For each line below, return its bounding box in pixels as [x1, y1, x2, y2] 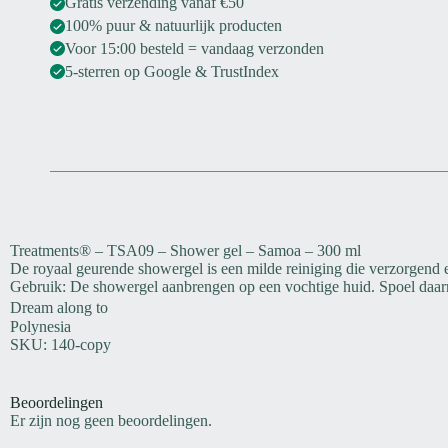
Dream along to [10, 299, 122, 317]
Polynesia [10, 318, 71, 336]
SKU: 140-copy [10, 336, 111, 354]
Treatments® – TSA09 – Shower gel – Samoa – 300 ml [10, 242, 361, 260]
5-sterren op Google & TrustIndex [65, 62, 279, 80]
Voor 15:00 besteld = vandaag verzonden [65, 39, 324, 57]
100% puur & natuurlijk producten [65, 17, 282, 35]
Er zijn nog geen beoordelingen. [10, 412, 212, 430]
